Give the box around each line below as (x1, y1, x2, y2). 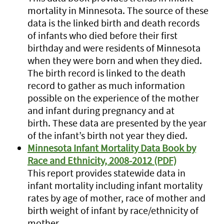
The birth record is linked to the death (27, 66, 185, 79)
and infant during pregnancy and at (27, 104, 174, 116)
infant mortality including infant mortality (27, 179, 202, 191)
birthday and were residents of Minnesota (27, 41, 200, 54)
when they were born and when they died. (27, 54, 204, 66)
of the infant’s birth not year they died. (27, 129, 189, 141)
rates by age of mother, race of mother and (27, 191, 205, 204)
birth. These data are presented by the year (27, 116, 206, 129)
